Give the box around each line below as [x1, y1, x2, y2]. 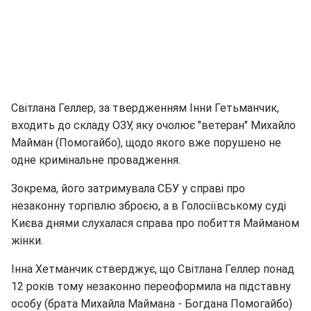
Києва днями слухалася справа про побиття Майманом [11, 216, 299, 230]
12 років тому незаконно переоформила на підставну [11, 279, 291, 293]
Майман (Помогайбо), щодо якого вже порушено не [11, 135, 281, 149]
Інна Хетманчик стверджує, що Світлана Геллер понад [11, 262, 294, 276]
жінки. [11, 233, 43, 247]
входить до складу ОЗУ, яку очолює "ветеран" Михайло [11, 118, 296, 132]
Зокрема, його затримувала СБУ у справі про [11, 181, 245, 195]
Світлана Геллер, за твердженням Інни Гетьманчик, [11, 101, 279, 115]
